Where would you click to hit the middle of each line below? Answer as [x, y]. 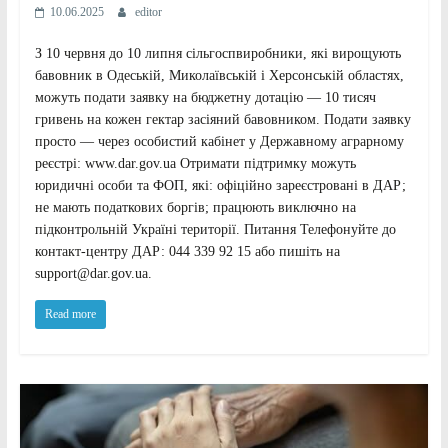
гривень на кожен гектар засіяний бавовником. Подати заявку [222, 120]
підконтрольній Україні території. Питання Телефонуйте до [215, 230]
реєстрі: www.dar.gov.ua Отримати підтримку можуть [195, 164]
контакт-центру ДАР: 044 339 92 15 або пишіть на [187, 252]
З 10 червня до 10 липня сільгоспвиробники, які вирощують [217, 54]
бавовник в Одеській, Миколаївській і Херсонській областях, [219, 76]
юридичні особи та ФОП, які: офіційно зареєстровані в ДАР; [220, 186]
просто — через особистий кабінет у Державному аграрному [219, 142]
